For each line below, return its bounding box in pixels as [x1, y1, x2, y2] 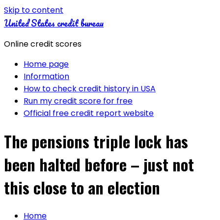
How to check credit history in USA [24, 83, 156, 94]
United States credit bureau [4, 16, 104, 30]
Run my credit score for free [24, 95, 133, 107]
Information [24, 71, 69, 82]
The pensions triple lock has [4, 130, 188, 153]
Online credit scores [4, 38, 82, 50]
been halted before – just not [4, 153, 194, 176]
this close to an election [4, 176, 160, 199]
